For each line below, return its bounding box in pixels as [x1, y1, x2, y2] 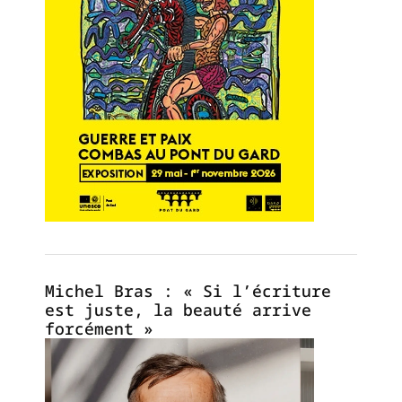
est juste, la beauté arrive [45, 299, 311, 320]
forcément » [45, 318, 153, 339]
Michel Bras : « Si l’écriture [45, 280, 331, 301]
